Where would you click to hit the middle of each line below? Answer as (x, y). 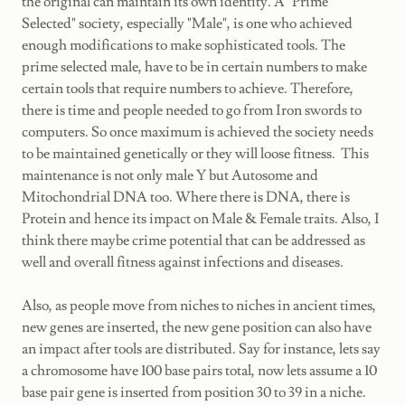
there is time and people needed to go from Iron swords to (192, 110)
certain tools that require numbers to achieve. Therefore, (188, 88)
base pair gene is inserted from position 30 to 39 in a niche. (194, 392)
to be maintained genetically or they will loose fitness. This (195, 153)
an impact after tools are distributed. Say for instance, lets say (201, 348)
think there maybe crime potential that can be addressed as (193, 240)
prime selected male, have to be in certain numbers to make (194, 66)
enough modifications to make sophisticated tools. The (184, 45)
